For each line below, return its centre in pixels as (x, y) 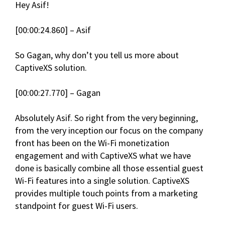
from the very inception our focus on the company (109, 131)
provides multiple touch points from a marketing (106, 193)
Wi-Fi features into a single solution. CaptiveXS (102, 181)
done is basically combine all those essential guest (109, 168)
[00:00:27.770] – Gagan (58, 93)
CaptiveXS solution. (51, 68)
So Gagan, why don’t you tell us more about (97, 55)
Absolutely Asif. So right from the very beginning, (106, 118)
